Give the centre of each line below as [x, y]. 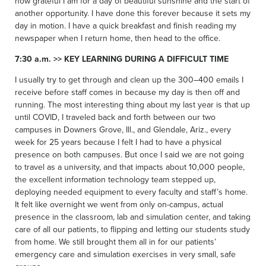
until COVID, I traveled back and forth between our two [115, 117]
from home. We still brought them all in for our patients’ [115, 242]
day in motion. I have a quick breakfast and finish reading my [126, 26]
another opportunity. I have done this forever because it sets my [133, 13]
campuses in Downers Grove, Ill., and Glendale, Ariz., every [123, 129]
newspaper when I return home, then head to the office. [118, 38]
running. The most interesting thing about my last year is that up [132, 104]
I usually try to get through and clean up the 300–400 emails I [129, 80]
